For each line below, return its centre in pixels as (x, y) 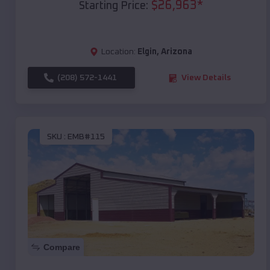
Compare (62, 247)
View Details (206, 78)
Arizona (177, 52)
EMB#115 (86, 137)
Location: (118, 52)
